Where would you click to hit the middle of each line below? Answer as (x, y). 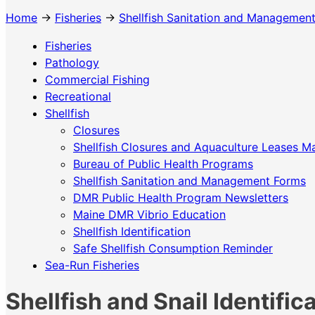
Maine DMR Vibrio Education (149, 214)
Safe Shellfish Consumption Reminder (173, 248)
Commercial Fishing (97, 79)
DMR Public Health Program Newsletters (181, 198)
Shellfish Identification (132, 231)
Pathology (72, 63)
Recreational (78, 96)
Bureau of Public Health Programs (163, 164)
